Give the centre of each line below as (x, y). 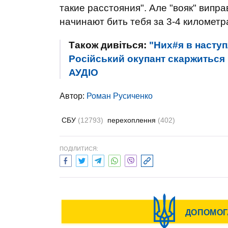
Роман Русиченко (120, 96)
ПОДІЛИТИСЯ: (79, 149)
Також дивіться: (109, 45)
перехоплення (133, 120)
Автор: (73, 96)
